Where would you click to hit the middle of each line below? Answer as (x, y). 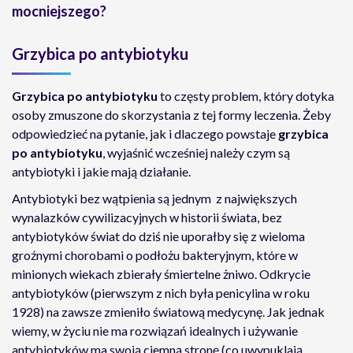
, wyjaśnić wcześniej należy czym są (196, 152)
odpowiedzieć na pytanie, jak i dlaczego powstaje (145, 134)
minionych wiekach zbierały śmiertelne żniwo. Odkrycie (161, 274)
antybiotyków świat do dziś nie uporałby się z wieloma (158, 236)
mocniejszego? (59, 11)
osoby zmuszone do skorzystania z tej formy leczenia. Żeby (171, 115)
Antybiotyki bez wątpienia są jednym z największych (154, 198)
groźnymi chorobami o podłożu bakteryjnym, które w (155, 255)
